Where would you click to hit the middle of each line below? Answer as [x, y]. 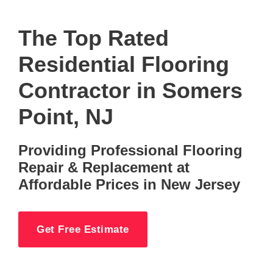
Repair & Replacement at [104, 167]
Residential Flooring [124, 64]
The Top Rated [94, 38]
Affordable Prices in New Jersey [129, 184]
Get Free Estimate [83, 229]
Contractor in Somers [130, 90]
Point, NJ [66, 117]
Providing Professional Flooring [130, 150]
